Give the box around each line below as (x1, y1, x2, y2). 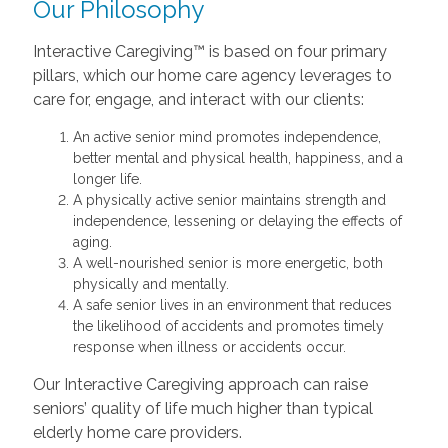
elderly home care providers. (32, 423, 242, 443)
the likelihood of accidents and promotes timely (72, 318, 384, 335)
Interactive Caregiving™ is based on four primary (32, 42, 387, 62)
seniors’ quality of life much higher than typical (32, 399, 373, 419)
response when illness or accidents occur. (72, 339, 346, 356)
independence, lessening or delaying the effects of (72, 213, 402, 230)
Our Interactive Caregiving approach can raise (32, 375, 368, 395)
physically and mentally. (72, 276, 229, 293)
